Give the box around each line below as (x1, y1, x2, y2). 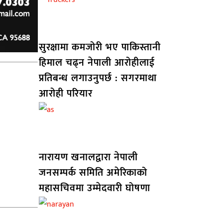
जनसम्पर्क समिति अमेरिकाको (38, 164, 147, 182)
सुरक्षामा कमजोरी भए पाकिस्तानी (38, 39, 161, 56)
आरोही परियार (38, 85, 93, 103)
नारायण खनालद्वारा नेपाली (38, 149, 138, 166)
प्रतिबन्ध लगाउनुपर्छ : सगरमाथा (38, 70, 157, 87)
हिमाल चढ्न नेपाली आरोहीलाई (38, 54, 155, 72)
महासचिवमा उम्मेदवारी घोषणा (38, 180, 150, 197)
